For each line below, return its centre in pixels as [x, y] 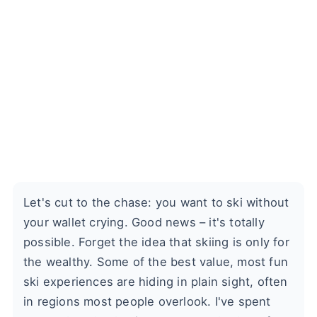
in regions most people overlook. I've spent [147, 301]
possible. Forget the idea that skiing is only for [156, 242]
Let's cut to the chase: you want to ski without [156, 202]
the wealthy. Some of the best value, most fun [156, 262]
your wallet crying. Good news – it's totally [144, 222]
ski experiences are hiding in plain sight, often [156, 282]
